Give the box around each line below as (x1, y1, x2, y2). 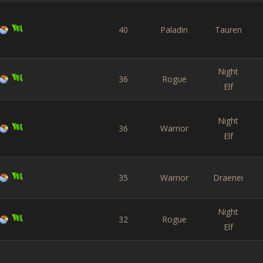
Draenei (213, 172, 243, 183)
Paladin (160, 24, 188, 35)
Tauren (214, 24, 242, 35)
